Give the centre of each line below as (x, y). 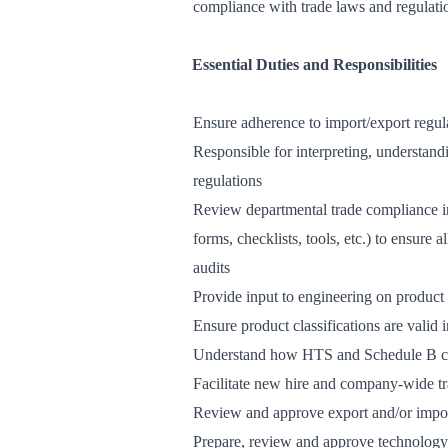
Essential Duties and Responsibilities (314, 64)
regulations (227, 180)
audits (211, 267)
